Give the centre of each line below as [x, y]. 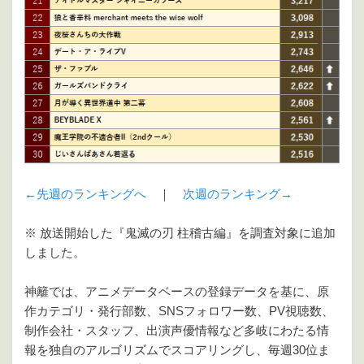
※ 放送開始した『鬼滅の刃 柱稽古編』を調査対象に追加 [180, 233]
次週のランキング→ [238, 194]
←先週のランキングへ [85, 194]
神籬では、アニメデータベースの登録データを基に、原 [177, 292]
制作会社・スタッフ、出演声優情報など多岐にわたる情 [177, 331]
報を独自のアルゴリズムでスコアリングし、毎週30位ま [177, 350]
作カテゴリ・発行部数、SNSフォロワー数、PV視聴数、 [179, 311]
